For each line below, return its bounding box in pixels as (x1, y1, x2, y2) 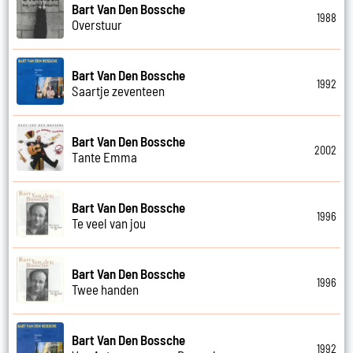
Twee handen (72, 281, 139, 297)
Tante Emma (72, 148, 138, 165)
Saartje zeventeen (72, 82, 165, 98)
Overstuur (72, 16, 123, 32)
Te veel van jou (72, 214, 147, 231)
